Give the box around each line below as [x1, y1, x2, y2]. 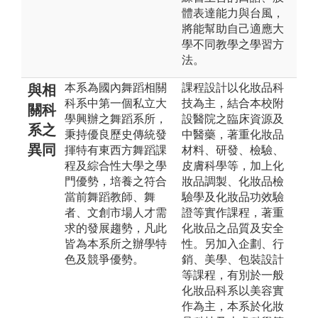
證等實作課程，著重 [182, 206, 284, 219]
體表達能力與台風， [182, 6, 284, 19]
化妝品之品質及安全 [182, 221, 284, 234]
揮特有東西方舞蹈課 [65, 143, 167, 156]
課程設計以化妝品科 [182, 81, 284, 94]
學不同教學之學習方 [182, 38, 284, 50]
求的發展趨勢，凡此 [65, 221, 167, 234]
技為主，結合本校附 [182, 97, 284, 109]
